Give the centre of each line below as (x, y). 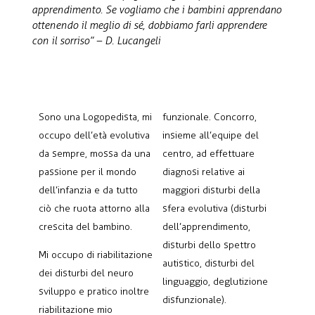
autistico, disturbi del (208, 264)
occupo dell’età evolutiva (94, 136)
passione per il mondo (88, 172)
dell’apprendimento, (206, 227)
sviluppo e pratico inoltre (94, 292)
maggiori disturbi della (211, 191)
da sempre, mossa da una (95, 154)
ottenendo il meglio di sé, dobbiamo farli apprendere (149, 26)
